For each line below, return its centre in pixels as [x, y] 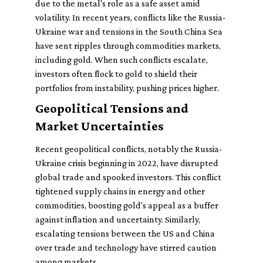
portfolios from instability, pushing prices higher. [127, 88]
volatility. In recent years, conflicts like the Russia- [130, 17]
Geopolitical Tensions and [112, 108]
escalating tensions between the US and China [125, 233]
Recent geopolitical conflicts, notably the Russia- [129, 149]
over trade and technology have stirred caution [126, 247]
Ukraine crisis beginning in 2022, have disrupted [127, 163]
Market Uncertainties [100, 126]
